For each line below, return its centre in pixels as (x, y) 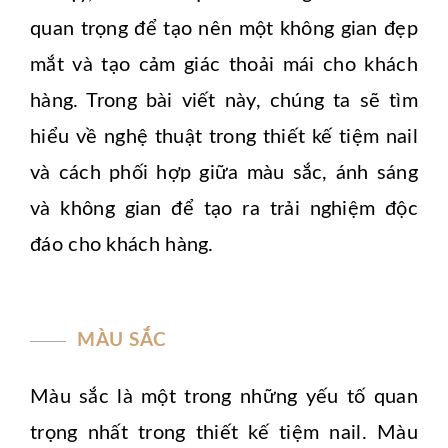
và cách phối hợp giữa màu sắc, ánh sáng (224, 173)
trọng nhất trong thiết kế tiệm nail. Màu (224, 433)
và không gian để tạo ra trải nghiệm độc (224, 209)
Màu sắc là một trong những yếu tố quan (224, 397)
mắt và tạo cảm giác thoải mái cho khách (224, 65)
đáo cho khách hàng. (122, 245)
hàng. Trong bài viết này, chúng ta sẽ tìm (224, 101)
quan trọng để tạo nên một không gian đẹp (224, 29)
